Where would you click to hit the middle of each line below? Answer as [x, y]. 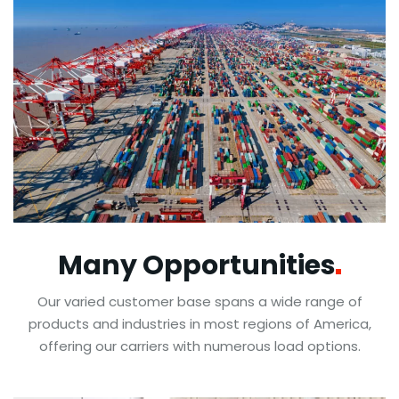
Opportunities [240, 265]
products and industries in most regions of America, [199, 323]
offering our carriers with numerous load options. [199, 346]
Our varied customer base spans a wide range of [199, 301]
